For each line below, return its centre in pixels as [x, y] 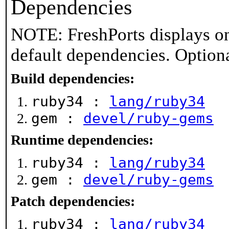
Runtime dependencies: [82, 140]
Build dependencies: [73, 78]
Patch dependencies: [73, 201]
